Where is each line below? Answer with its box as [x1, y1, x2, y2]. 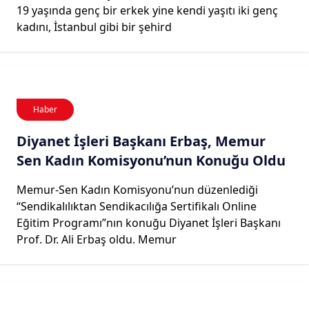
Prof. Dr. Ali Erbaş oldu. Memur [17, 231, 177, 247]
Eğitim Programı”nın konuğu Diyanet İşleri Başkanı [17, 215, 281, 230]
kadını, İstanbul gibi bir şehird [17, 19, 172, 34]
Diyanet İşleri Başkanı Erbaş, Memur [17, 131, 266, 150]
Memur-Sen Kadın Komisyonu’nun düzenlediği [17, 181, 258, 197]
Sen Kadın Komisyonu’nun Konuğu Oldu [17, 150, 286, 170]
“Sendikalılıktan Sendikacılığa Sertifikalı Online [17, 198, 257, 214]
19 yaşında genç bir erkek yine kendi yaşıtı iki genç [17, 2, 278, 18]
